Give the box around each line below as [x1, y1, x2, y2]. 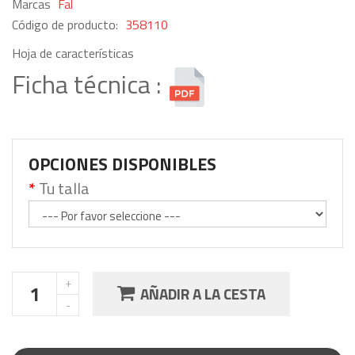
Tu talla [39, 175, 90, 200]
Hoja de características [12, 43, 134, 63]
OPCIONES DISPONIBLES [29, 150, 216, 177]
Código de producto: [12, 14, 121, 34]
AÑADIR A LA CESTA [140, 282, 265, 305]
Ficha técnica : [12, 64, 167, 103]
